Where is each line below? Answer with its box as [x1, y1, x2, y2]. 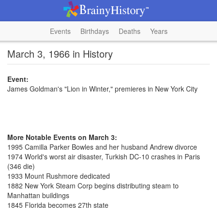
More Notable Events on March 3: [7, 132, 117, 142]
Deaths [118, 26, 140, 36]
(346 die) [7, 161, 35, 171]
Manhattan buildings [7, 190, 69, 200]
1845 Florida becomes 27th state [7, 200, 108, 210]
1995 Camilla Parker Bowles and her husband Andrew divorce [7, 142, 197, 152]
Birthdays [80, 26, 109, 36]
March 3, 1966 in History [7, 46, 113, 61]
